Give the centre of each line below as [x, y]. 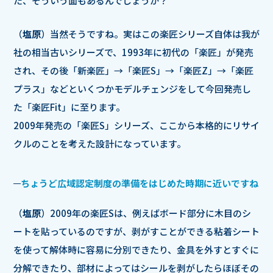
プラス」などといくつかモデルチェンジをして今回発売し [132, 89]
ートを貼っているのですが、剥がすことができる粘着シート [136, 232]
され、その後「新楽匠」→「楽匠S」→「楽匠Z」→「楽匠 [133, 71]
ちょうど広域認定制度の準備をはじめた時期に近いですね [140, 183]
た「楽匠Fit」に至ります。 [69, 107]
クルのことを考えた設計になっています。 [100, 144]
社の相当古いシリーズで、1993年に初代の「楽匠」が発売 [133, 52]
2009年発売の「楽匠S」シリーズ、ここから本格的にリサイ [136, 126]
